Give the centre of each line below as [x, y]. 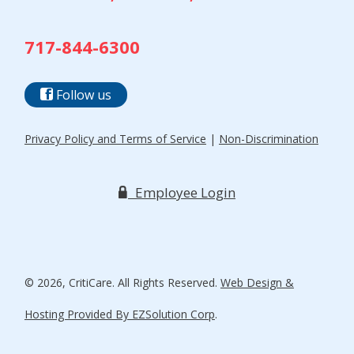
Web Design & [257, 283]
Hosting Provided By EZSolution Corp [119, 314]
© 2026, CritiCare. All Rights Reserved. [122, 283]
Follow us [82, 95]
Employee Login [184, 193]
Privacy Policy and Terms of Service [115, 139]
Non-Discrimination [268, 139]
